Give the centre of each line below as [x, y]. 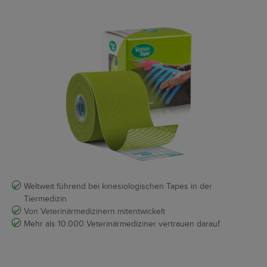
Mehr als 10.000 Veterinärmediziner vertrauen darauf [122, 224]
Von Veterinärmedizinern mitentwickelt [94, 211]
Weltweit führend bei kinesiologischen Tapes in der [118, 186]
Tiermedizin [45, 199]
